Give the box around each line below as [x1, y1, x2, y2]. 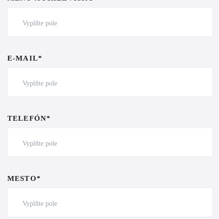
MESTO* [7, 175, 41, 182]
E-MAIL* [7, 54, 43, 62]
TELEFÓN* [7, 114, 51, 122]
